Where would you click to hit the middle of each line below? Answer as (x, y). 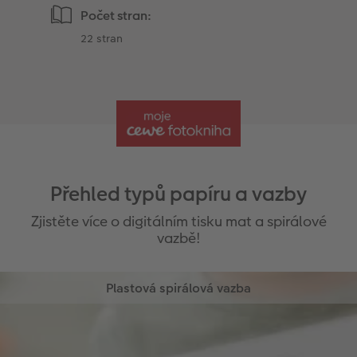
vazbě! (178, 237)
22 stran (102, 38)
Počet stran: (116, 15)
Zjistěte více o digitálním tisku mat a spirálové (178, 221)
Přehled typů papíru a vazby (178, 194)
